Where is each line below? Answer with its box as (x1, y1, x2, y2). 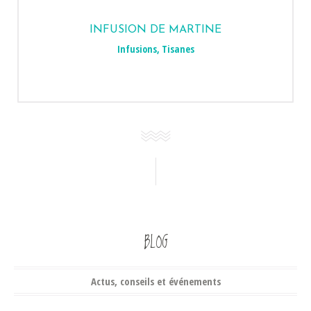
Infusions (117, 42, 157, 56)
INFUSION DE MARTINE (90, 24, 221, 35)
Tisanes (161, 42, 194, 56)
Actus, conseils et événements (90, 274, 221, 288)
